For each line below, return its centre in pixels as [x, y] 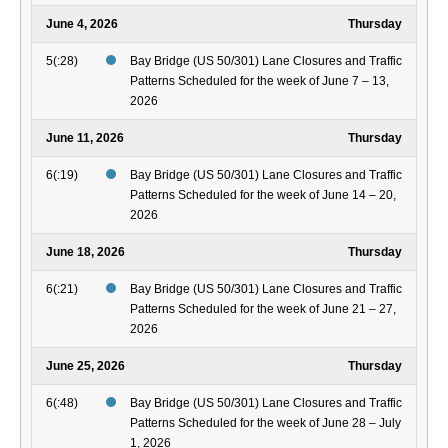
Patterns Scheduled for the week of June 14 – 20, [263, 195]
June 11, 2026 [85, 138]
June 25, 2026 [85, 366]
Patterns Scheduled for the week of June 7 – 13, [259, 81]
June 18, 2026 [85, 252]
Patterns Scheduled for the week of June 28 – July [265, 423]
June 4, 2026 [82, 24]
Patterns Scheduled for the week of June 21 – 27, [263, 309]
